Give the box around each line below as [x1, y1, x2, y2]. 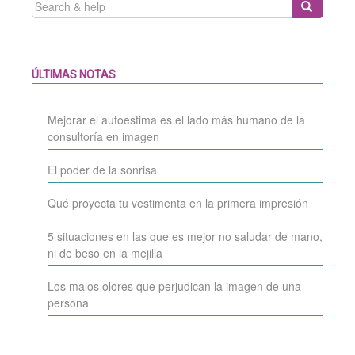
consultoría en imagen [48, 128, 159, 144]
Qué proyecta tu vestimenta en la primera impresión [48, 195, 308, 211]
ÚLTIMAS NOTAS [32, 68, 116, 81]
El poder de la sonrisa [48, 162, 157, 177]
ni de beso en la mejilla [48, 245, 162, 261]
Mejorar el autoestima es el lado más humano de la [48, 112, 305, 128]
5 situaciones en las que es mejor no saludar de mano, [48, 228, 323, 244]
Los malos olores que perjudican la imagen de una [48, 278, 301, 294]
